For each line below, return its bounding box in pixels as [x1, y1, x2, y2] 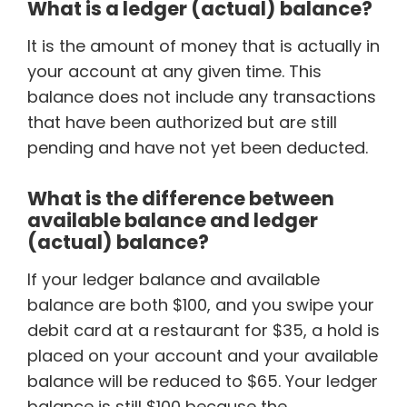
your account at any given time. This [27, 60, 322, 83]
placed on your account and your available [27, 344, 378, 367]
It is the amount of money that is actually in [27, 35, 380, 57]
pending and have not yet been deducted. [27, 136, 372, 159]
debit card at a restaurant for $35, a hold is [27, 319, 380, 342]
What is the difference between [27, 185, 334, 212]
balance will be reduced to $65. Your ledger [27, 370, 378, 392]
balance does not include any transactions [27, 85, 376, 108]
